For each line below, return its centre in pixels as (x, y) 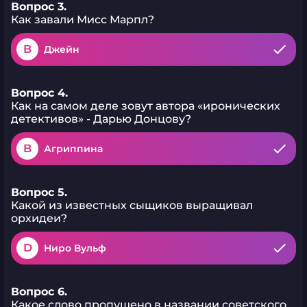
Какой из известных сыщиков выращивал (132, 205)
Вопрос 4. (39, 93)
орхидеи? (39, 218)
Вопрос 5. (39, 192)
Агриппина (73, 149)
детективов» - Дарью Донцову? (101, 119)
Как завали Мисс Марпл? (83, 20)
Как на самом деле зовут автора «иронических (146, 106)
